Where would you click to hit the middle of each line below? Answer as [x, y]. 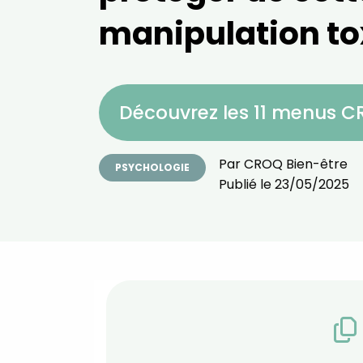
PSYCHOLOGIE [152, 167]
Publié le [247, 184]
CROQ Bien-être [296, 164]
